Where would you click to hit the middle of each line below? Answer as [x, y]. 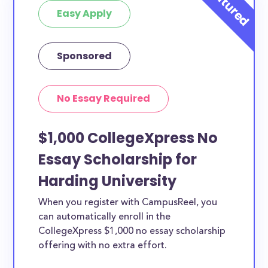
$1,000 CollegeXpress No [128, 138]
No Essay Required [104, 98]
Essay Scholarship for [118, 159]
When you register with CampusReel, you [128, 203]
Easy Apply [85, 13]
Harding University [108, 181]
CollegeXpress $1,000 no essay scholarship [132, 232]
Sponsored [85, 56]
